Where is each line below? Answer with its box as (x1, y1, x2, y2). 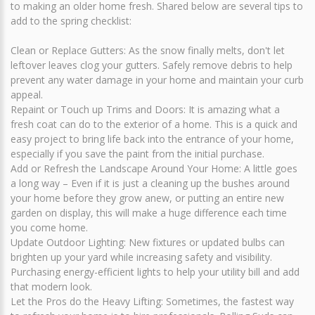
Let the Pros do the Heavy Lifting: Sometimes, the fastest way (11, 294, 294, 308)
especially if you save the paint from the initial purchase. (11, 146, 264, 160)
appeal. (11, 87, 43, 101)
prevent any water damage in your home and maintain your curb (11, 72, 304, 86)
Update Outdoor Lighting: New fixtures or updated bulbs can (11, 235, 285, 249)
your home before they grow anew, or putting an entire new (11, 191, 284, 205)
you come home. (11, 220, 88, 234)
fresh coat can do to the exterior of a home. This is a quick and (11, 117, 297, 131)
